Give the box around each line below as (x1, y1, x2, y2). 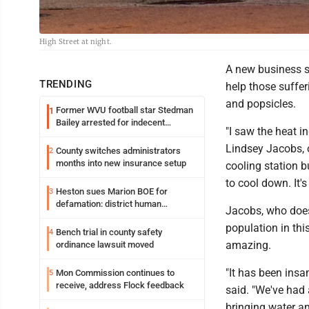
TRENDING (39, 78, 92, 91)
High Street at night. (39, 37, 112, 47)
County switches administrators (56, 146, 181, 157)
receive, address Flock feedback (56, 280, 184, 291)
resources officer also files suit (56, 211, 179, 222)
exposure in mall (56, 130, 121, 141)
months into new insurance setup (56, 158, 186, 169)
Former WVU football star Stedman (56, 105, 193, 116)
